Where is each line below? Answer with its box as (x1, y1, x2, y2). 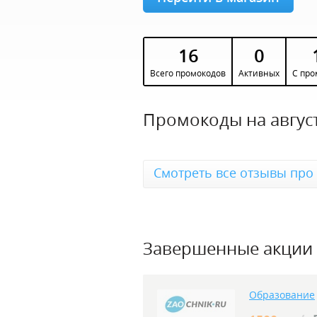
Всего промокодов (150, 67, 226, 79)
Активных (238, 67, 279, 79)
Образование (249, 288, 315, 301)
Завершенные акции (143, 236, 313, 260)
